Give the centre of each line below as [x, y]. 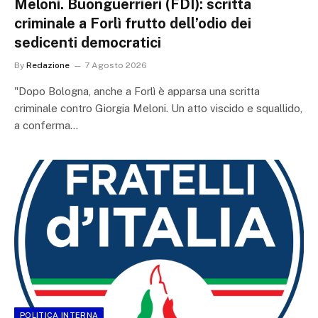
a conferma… [46, 125]
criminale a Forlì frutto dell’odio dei [133, 23]
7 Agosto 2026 [116, 65]
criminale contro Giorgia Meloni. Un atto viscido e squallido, [158, 108]
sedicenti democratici [88, 43]
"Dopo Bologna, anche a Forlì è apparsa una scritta [137, 91]
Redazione [48, 65]
